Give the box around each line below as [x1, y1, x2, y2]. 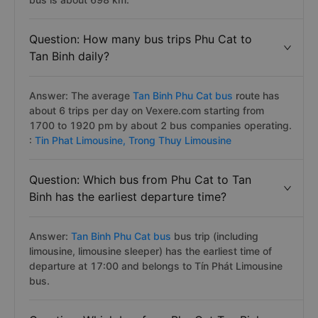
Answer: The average [29, 89, 130, 102]
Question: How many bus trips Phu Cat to [29, 32, 252, 46]
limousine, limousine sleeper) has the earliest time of [29, 245, 272, 257]
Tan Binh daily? [29, 49, 109, 63]
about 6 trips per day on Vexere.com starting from [29, 104, 264, 116]
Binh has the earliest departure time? [29, 190, 226, 204]
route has [236, 89, 280, 102]
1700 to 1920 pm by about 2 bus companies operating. [29, 119, 292, 131]
